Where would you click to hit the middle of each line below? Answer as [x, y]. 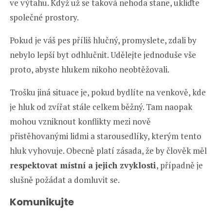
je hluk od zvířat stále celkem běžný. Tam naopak [101, 107]
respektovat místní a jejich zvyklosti [83, 165]
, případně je [180, 165]
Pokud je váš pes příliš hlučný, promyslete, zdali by [103, 40]
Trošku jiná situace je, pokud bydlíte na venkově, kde [108, 92]
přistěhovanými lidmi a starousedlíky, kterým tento [106, 136]
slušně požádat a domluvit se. [65, 180]
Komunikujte [42, 202]
